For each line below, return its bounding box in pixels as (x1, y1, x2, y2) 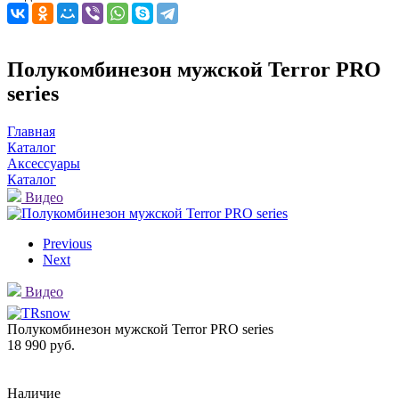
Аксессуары (7, 155, 80, 171)
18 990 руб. (7, 337, 75, 353)
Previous (43, 235, 92, 251)
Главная (7, 123, 55, 139)
